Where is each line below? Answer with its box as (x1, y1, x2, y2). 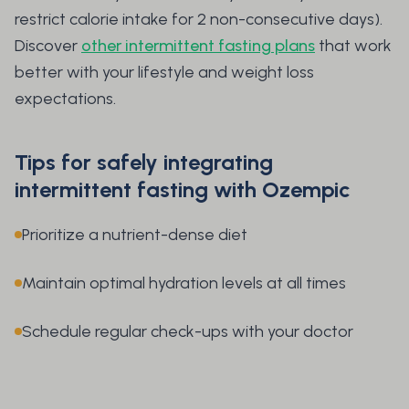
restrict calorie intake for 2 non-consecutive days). (15, 9, 383, 30)
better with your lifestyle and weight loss (15, 62, 314, 83)
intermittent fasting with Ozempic (15, 176, 351, 204)
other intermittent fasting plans (81, 36, 315, 57)
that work (315, 36, 392, 57)
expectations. (15, 89, 116, 110)
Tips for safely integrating (15, 149, 273, 176)
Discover (15, 36, 81, 57)
